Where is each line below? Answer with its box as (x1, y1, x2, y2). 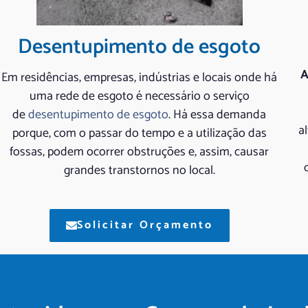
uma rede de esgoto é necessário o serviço (29, 86, 250, 107)
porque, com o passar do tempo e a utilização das (12, 123, 267, 144)
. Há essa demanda (168, 104, 267, 126)
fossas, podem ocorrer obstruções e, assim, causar (10, 142, 269, 163)
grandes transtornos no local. (63, 160, 215, 181)
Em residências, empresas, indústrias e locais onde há (1, 67, 278, 89)
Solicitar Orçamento (76, 216, 213, 235)
